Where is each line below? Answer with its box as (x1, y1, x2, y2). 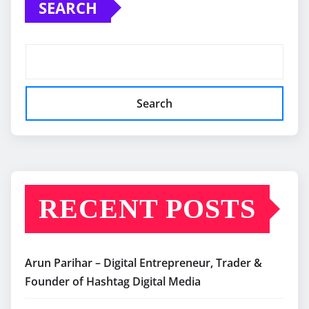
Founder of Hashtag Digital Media (25, 273, 201, 289)
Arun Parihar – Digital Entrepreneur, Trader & (25, 255, 262, 270)
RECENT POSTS (39, 192, 256, 224)
